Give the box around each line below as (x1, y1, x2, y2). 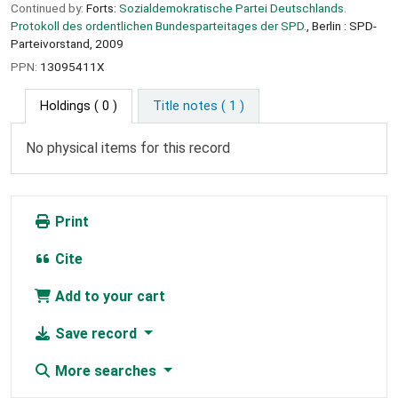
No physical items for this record (26, 139, 230, 157)
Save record (52, 325, 140, 343)
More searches (52, 362, 160, 380)
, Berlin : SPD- (306, 18, 377, 33)
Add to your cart (52, 288, 165, 306)
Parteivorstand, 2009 (11, 36, 123, 51)
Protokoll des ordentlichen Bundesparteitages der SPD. (11, 18, 306, 33)
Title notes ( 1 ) (152, 99, 244, 115)
